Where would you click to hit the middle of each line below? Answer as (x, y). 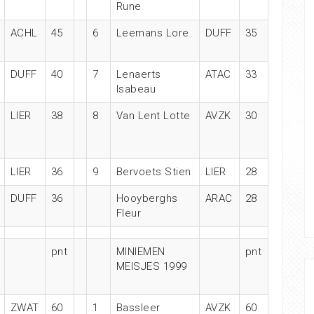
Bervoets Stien (153, 172)
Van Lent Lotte (153, 116)
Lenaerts (138, 74)
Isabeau (136, 89)
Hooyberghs (147, 198)
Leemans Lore (152, 33)
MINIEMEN (141, 252)
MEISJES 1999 (151, 266)
